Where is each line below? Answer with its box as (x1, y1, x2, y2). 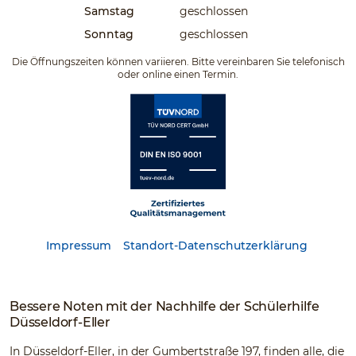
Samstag (84, 4, 134, 18)
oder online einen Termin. (118, 68, 238, 80)
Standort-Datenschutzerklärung (122, 238, 308, 253)
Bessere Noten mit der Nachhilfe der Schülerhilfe (10, 299, 319, 314)
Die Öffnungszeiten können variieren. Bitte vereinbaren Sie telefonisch (11, 56, 345, 68)
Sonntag (84, 27, 133, 41)
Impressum (45, 238, 111, 253)
